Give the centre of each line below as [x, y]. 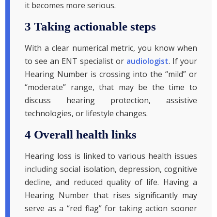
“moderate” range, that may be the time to [111, 87]
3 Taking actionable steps [91, 27]
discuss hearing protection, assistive [111, 101]
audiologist [147, 61]
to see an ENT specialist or [76, 61]
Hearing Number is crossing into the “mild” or [111, 74]
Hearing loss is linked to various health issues [111, 156]
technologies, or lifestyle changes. [86, 114]
